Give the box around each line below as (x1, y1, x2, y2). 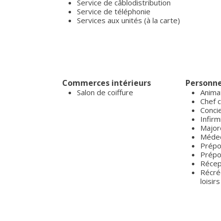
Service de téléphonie (77, 6, 150, 16)
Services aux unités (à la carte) (77, 15, 180, 25)
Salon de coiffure (77, 87, 133, 97)
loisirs (200, 176, 220, 186)
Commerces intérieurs (62, 77, 151, 88)
